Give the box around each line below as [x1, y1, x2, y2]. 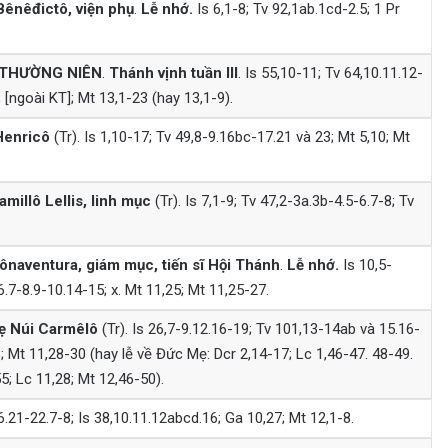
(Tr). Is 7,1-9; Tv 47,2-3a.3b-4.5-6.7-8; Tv [150, 191, 414, 210]
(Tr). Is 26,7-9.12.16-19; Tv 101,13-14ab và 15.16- [97, 319, 420, 338]
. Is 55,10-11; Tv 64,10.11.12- [237, 63, 423, 82]
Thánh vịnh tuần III [108, 63, 238, 82]
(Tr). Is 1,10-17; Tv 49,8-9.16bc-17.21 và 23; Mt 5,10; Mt [49, 127, 410, 146]
